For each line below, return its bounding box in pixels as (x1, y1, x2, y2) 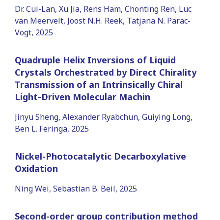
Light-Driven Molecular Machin (15, 90, 150, 103)
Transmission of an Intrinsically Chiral (15, 78, 183, 90)
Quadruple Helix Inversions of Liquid (15, 54, 176, 66)
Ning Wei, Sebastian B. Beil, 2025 (15, 183, 137, 194)
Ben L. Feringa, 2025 (15, 123, 89, 134)
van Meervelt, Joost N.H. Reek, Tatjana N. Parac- (15, 15, 191, 26)
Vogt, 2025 (15, 27, 53, 38)
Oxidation (15, 162, 58, 174)
